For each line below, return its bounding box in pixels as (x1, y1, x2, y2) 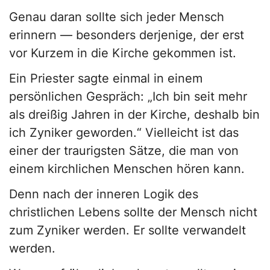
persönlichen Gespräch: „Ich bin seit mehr (9, 89, 247, 104)
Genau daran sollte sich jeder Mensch (9, 10, 224, 25)
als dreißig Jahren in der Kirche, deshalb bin (9, 107, 260, 122)
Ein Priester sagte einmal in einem (9, 71, 202, 86)
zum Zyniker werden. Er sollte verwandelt (9, 223, 246, 238)
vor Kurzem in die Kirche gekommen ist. (9, 46, 236, 61)
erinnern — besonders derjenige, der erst (9, 28, 244, 43)
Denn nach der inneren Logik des (9, 187, 198, 202)
